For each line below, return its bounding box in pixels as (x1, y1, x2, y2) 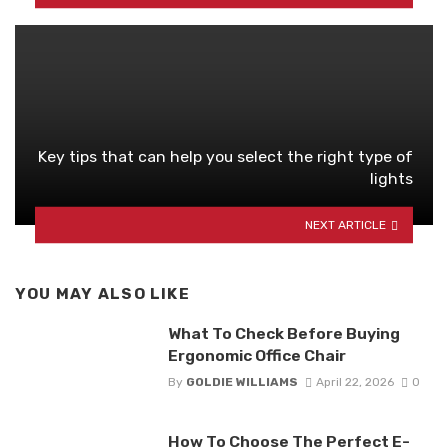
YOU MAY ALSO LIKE (15, 285, 190, 304)
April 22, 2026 (315, 375, 394, 390)
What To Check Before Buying (167, 324, 400, 344)
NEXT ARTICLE (305, 217, 387, 232)
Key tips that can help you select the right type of (38, 147, 413, 167)
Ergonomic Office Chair (167, 346, 346, 366)
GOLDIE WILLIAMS (185, 375, 298, 390)
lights (370, 169, 413, 189)
